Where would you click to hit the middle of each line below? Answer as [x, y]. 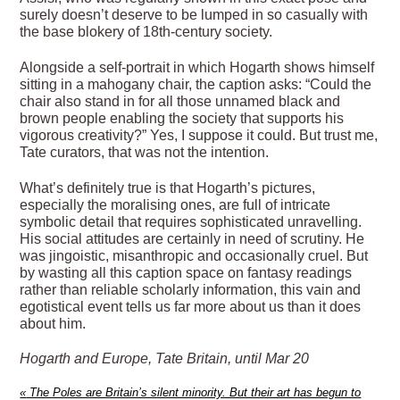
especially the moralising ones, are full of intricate [175, 204]
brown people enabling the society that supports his [182, 118]
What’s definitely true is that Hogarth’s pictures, [168, 187]
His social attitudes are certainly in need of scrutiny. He [192, 238]
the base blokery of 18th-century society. [146, 32]
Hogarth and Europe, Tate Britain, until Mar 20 [165, 359]
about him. [53, 323]
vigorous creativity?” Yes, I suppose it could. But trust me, [199, 135]
